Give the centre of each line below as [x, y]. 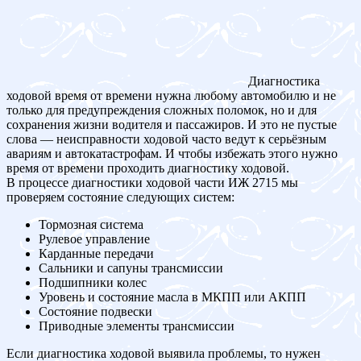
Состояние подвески [95, 312]
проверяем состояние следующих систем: [120, 197]
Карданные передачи [96, 254]
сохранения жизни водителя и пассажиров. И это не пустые [172, 125]
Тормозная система [91, 225]
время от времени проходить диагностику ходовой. [148, 168]
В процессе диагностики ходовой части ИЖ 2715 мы [152, 183]
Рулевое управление [94, 239]
